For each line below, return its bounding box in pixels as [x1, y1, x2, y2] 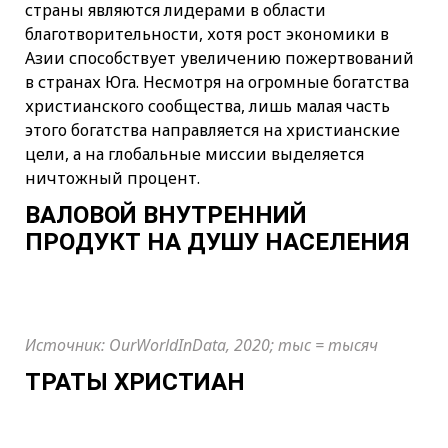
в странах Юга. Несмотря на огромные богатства [25, 70, 409, 93]
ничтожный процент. [25, 166, 200, 189]
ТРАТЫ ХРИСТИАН [25, 366, 245, 399]
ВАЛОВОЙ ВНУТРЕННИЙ [25, 199, 307, 232]
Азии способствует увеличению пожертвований [25, 46, 414, 69]
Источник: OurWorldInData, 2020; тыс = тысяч [25, 333, 378, 356]
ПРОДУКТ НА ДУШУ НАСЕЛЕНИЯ [25, 226, 409, 259]
